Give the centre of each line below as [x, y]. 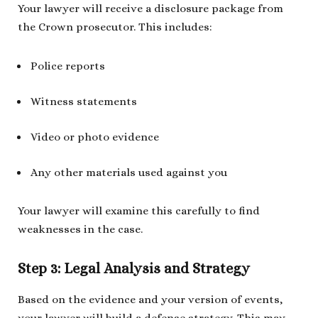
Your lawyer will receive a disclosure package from [150, 9]
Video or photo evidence [95, 137]
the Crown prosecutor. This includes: [115, 27]
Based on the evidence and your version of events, [150, 299]
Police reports [68, 66]
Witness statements [84, 101]
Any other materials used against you [129, 173]
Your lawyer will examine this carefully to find [139, 211]
